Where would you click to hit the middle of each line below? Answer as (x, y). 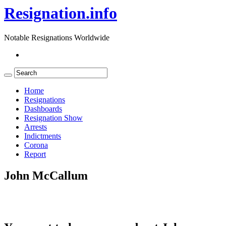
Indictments (43, 136)
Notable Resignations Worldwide (57, 38)
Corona (36, 145)
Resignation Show (53, 118)
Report (35, 154)
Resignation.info (61, 13)
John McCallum (46, 176)
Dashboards (43, 109)
